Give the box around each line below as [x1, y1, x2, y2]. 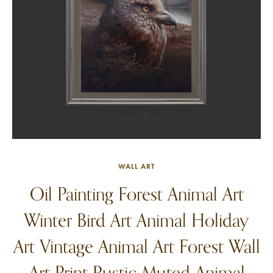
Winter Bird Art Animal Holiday [24, 209, 249, 231]
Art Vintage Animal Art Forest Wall [13, 235, 260, 257]
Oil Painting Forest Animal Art [29, 183, 244, 205]
